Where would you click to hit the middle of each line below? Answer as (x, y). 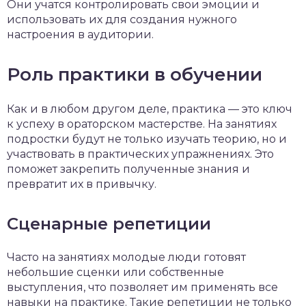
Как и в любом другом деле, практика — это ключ (150, 109)
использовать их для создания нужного (122, 19)
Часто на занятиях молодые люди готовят (126, 257)
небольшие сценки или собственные (115, 272)
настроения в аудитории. (80, 34)
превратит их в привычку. (82, 184)
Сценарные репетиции (109, 224)
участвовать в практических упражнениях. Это (140, 154)
